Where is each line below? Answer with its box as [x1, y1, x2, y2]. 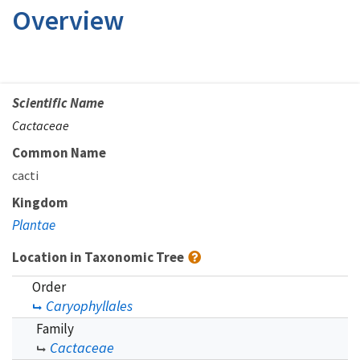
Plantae [12, 216, 55, 234]
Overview [12, 3, 124, 37]
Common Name [12, 144, 106, 162]
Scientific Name [12, 94, 104, 112]
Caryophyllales [46, 297, 133, 315]
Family [36, 320, 74, 337]
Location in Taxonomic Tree [12, 248, 186, 266]
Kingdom [12, 194, 68, 211]
